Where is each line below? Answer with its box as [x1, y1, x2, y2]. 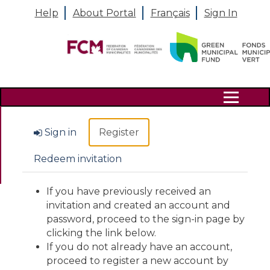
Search [22, 86, 75, 104]
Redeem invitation [34, 152, 122, 165]
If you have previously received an [46, 185, 212, 197]
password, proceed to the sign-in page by [46, 213, 245, 225]
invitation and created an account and [46, 199, 231, 211]
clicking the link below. [46, 227, 157, 239]
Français [150, 7, 190, 19]
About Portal [72, 7, 136, 19]
